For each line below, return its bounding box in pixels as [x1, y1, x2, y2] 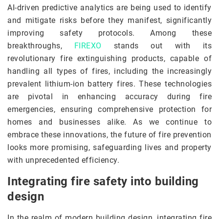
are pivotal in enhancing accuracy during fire [7, 92, 212, 102]
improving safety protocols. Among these [7, 28, 212, 38]
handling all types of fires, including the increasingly [7, 66, 212, 76]
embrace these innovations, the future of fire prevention [7, 130, 212, 140]
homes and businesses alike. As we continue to [7, 117, 212, 127]
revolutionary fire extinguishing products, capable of [7, 54, 212, 64]
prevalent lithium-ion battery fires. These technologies [7, 79, 212, 89]
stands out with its [101, 41, 212, 51]
